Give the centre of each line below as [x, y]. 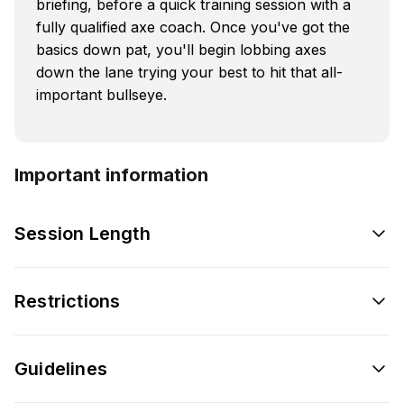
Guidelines [61, 368]
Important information [111, 174]
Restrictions [68, 301]
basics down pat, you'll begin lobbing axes [181, 49]
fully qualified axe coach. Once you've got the [193, 27]
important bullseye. [101, 94]
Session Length [83, 233]
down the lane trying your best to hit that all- [189, 72]
